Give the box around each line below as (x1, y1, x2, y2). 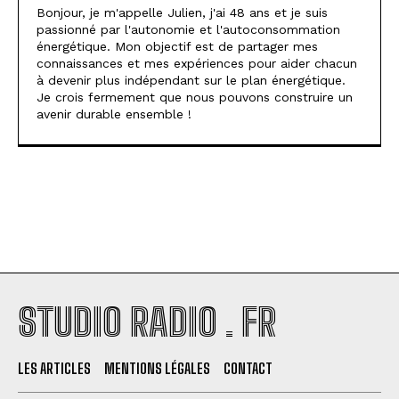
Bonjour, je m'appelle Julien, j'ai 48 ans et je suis (37, 4, 328, 20)
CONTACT (224, 359, 273, 377)
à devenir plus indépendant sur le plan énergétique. (37, 72, 346, 87)
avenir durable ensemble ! (37, 106, 191, 121)
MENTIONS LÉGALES (104, 359, 210, 377)
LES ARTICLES (18, 359, 91, 377)
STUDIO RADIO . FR (18, 299, 276, 345)
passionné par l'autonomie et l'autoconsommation (37, 21, 340, 37)
